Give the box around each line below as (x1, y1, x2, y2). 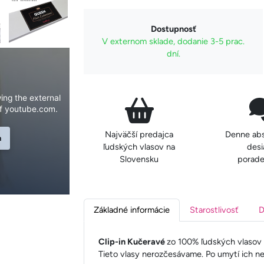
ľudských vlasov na (103, 141, 175, 152)
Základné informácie (94, 204, 170, 215)
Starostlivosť (190, 204, 239, 215)
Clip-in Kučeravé (98, 236, 167, 247)
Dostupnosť (150, 23, 196, 34)
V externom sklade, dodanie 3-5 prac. (102, 35, 245, 47)
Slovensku (119, 153, 159, 164)
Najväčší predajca (104, 128, 173, 140)
